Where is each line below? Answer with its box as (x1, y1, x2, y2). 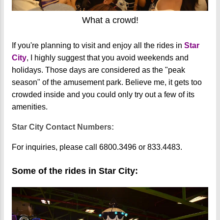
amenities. (12, 102, 50, 111)
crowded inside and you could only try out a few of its (12, 90, 194, 99)
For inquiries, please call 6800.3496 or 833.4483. (12, 142, 182, 151)
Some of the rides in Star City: (12, 165, 138, 176)
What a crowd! (82, 15, 138, 25)
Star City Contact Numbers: (12, 122, 114, 131)
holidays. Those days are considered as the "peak (12, 65, 185, 74)
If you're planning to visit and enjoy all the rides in (12, 41, 182, 50)
